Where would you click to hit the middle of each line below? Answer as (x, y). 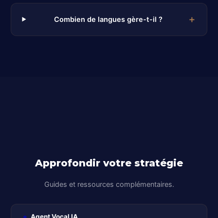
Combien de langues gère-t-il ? (109, 19)
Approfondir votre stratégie (109, 163)
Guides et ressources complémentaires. (109, 184)
